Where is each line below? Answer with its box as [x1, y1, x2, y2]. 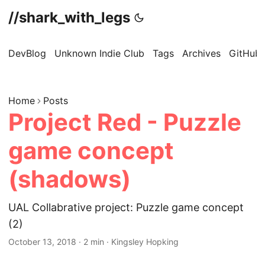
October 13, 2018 [8, 237, 76, 247]
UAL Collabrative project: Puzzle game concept [8, 201, 244, 214]
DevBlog [8, 47, 46, 59]
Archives [182, 47, 221, 59]
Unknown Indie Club [54, 47, 144, 59]
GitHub [229, 47, 261, 59]
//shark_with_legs [8, 9, 130, 26]
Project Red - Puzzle [8, 108, 241, 137]
